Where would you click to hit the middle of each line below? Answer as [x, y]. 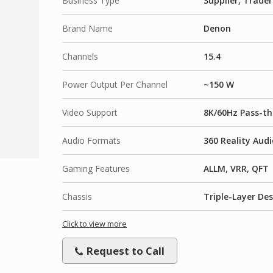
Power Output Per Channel [115, 84]
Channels [80, 56]
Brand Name [87, 28]
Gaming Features [96, 168]
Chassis [77, 196]
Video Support [90, 112]
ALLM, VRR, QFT [236, 168]
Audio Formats [91, 140]
